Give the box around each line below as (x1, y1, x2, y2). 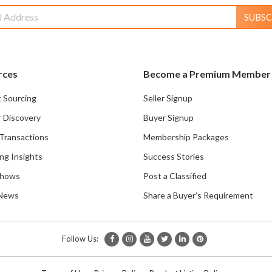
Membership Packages (143, 131, 229, 142)
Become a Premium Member (143, 67, 271, 80)
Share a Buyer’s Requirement (143, 189, 253, 200)
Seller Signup (143, 92, 192, 103)
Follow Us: (62, 233, 98, 243)
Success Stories (143, 151, 204, 161)
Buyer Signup (143, 112, 194, 123)
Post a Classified (143, 170, 206, 181)
